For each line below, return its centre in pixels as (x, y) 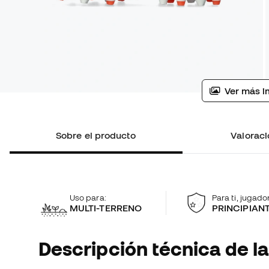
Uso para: (88, 197)
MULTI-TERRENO (106, 207)
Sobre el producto (96, 135)
